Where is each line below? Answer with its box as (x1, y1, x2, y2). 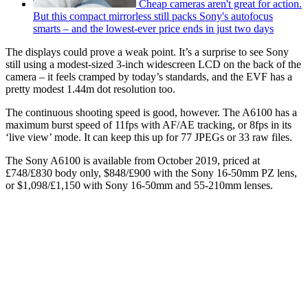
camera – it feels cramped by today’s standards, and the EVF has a (5, 70, 292, 82)
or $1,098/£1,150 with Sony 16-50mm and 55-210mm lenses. (5, 179, 276, 191)
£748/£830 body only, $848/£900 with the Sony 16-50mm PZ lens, (5, 166, 297, 179)
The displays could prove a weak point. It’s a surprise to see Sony (5, 45, 289, 58)
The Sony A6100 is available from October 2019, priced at (5, 154, 260, 166)
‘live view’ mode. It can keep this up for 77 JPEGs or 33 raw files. (5, 131, 292, 143)
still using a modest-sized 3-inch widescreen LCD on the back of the (5, 58, 301, 70)
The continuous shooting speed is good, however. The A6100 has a (5, 106, 297, 118)
